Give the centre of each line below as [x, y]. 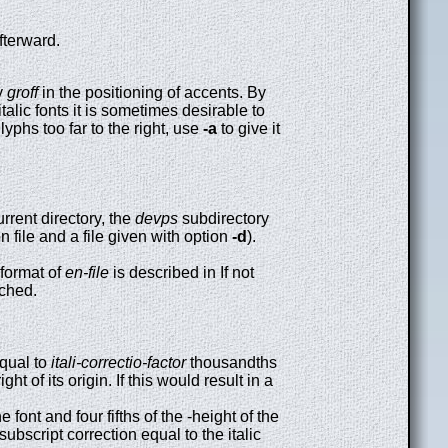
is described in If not [181, 273]
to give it [248, 129]
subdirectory [223, 219]
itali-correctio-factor [118, 363]
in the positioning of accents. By [152, 93]
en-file [87, 273]
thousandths [231, 363]
